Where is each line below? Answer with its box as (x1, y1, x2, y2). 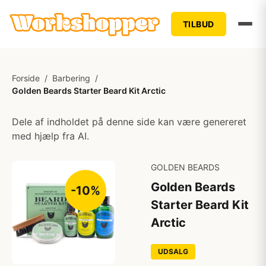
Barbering (52, 73, 90, 83)
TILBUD (182, 18, 214, 29)
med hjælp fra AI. (12, 130, 89, 142)
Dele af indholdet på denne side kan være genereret (12, 116, 246, 128)
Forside (12, 73, 40, 83)
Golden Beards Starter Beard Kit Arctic (12, 85, 166, 96)
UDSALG (158, 247, 188, 256)
